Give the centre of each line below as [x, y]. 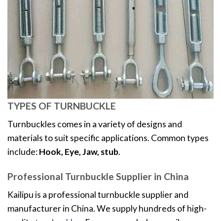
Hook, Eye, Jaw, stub [79, 151]
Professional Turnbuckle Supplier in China [98, 176]
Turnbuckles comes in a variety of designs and [95, 124]
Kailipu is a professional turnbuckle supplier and [98, 194]
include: [23, 151]
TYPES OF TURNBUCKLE [62, 106]
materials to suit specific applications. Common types [108, 138]
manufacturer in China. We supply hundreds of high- [107, 208]
